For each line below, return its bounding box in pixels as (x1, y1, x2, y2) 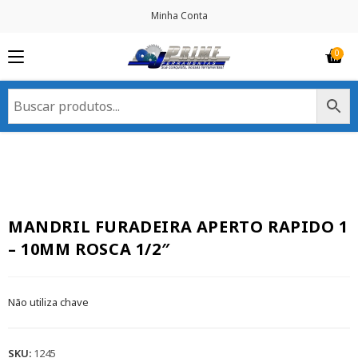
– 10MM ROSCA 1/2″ (8, 238, 170, 261)
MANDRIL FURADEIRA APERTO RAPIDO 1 (8, 216, 348, 238)
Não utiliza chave (8, 295, 89, 310)
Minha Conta (150, 9, 208, 22)
